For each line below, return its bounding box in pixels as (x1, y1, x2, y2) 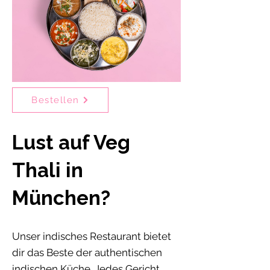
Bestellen (31, 95, 80, 106)
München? (12, 186, 110, 210)
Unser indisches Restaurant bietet (12, 230, 171, 243)
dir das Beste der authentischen (12, 246, 162, 259)
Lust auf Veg (12, 131, 130, 155)
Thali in (12, 159, 83, 183)
